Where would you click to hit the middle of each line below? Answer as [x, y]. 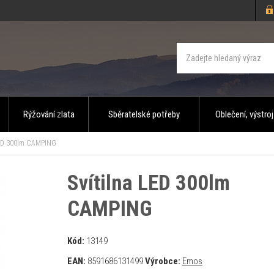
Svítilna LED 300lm [148, 183]
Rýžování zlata [49, 114]
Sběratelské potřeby [144, 114]
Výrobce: [162, 261]
